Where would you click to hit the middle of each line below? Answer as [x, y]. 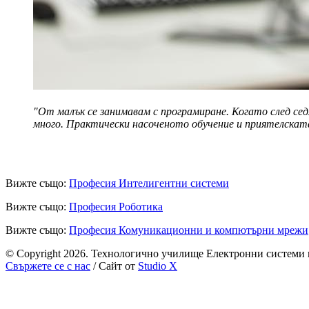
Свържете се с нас [48, 266]
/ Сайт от [114, 266]
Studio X [158, 266]
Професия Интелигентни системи [149, 183]
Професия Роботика [116, 207]
